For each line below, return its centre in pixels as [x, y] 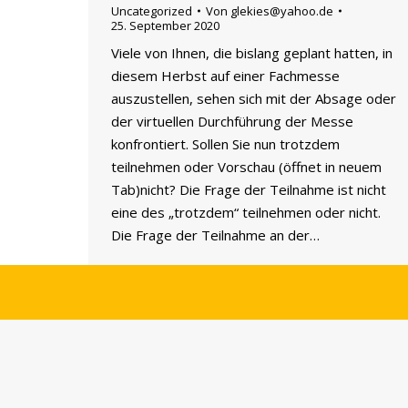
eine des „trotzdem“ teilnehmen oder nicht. [246, 212]
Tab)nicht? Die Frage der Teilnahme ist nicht [249, 189]
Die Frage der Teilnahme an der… [215, 235]
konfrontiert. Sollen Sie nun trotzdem [225, 143]
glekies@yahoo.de [282, 10]
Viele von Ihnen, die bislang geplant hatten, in [252, 52]
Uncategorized [152, 10]
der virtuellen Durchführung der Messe [232, 121]
